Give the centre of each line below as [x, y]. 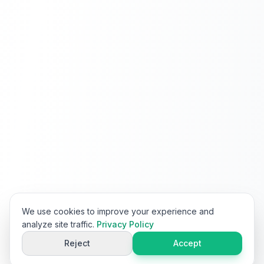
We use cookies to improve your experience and [118, 211]
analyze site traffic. [58, 224]
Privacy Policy [125, 224]
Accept [187, 243]
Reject [77, 243]
